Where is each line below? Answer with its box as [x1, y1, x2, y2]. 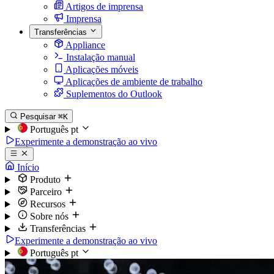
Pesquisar [20, 111, 56, 121]
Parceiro [27, 187, 64, 198]
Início [15, 162, 39, 173]
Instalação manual [66, 51, 135, 62]
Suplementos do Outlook [66, 88, 162, 99]
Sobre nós [27, 211, 71, 222]
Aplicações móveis [65, 64, 138, 75]
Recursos [27, 199, 68, 210]
